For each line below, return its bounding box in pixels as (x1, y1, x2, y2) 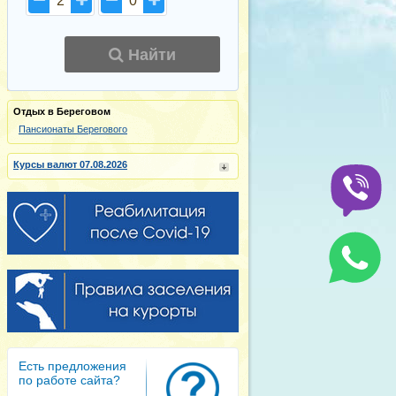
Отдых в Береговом (13, 106, 110, 117)
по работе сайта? (19, 373, 120, 387)
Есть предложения (19, 359, 126, 373)
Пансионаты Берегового (19, 124, 127, 134)
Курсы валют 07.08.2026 (13, 159, 127, 170)
